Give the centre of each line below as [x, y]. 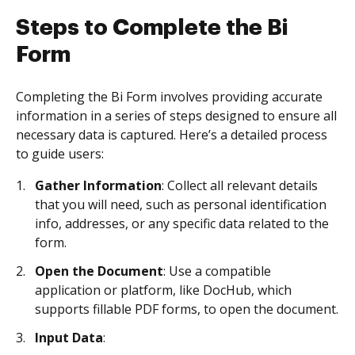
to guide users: [60, 154]
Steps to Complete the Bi [152, 28]
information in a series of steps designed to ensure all [176, 116]
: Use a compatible [217, 271]
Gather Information [98, 185]
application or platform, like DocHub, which [163, 290]
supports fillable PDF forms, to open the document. [187, 309]
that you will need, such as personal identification [181, 204]
